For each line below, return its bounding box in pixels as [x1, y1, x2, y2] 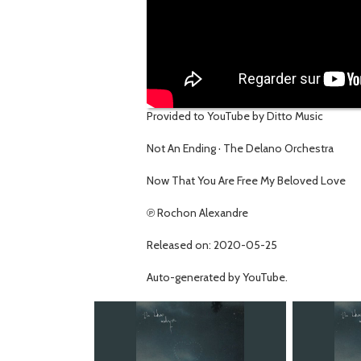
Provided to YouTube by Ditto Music [147, 108, 323, 123]
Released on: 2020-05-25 [147, 237, 277, 252]
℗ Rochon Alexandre [147, 205, 248, 220]
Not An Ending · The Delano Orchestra [147, 140, 334, 156]
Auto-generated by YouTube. [147, 269, 288, 284]
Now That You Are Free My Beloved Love [147, 172, 346, 188]
